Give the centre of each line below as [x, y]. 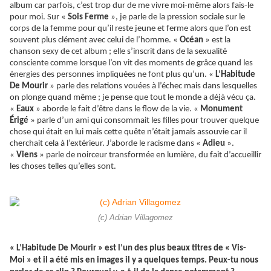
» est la [218, 41]
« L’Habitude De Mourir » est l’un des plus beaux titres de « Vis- [128, 249]
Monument [221, 109]
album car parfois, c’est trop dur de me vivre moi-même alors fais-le [132, 6]
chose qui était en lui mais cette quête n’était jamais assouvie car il [128, 132]
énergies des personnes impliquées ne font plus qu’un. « [113, 75]
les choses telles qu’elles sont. [63, 167]
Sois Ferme [89, 18]
